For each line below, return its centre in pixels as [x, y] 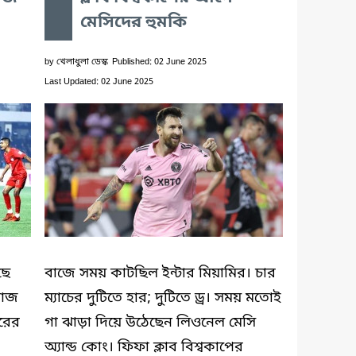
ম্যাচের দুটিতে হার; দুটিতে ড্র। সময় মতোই [163, 298]
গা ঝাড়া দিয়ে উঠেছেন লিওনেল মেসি [150, 322]
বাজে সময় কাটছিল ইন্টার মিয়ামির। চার [160, 273]
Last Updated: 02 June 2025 [99, 81]
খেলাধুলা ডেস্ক [82, 62]
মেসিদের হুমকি [133, 23]
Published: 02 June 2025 [159, 62]
